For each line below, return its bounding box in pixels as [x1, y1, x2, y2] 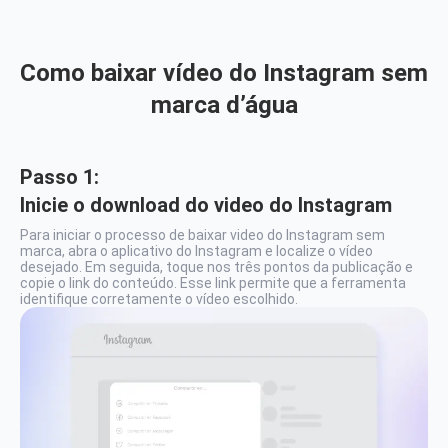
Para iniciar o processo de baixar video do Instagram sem [20, 227, 385, 243]
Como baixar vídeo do [20, 59, 263, 87]
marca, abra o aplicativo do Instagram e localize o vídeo [20, 243, 373, 259]
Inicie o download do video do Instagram [20, 193, 392, 217]
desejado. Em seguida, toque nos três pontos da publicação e [20, 259, 413, 275]
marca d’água [150, 91, 298, 119]
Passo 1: [20, 165, 99, 189]
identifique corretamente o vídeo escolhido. [20, 291, 298, 307]
